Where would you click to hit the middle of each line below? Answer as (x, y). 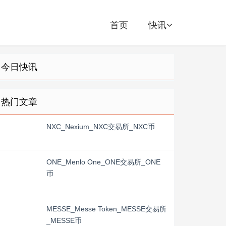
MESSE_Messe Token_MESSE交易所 (106, 209)
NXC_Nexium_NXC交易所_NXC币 (101, 127)
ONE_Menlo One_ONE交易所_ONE (103, 162)
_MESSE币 (64, 220)
